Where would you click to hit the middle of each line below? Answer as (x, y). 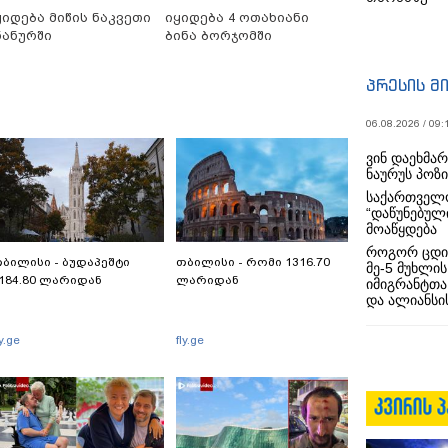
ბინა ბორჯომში (218, 36)
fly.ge (190, 340)
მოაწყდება (401, 229)
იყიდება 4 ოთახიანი (236, 18)
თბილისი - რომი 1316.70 (253, 262)
